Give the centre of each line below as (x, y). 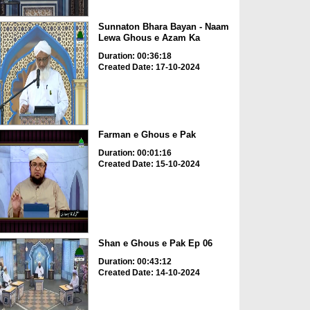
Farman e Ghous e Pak (147, 135)
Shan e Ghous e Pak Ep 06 (155, 243)
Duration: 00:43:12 (135, 261)
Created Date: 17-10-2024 (149, 67)
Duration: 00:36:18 (135, 56)
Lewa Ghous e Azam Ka (149, 37)
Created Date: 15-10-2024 (149, 164)
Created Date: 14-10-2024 (149, 272)
